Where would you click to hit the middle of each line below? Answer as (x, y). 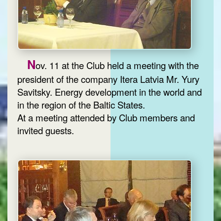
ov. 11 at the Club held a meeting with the (117, 65)
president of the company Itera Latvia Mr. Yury (108, 79)
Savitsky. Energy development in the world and (110, 92)
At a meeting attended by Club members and (106, 118)
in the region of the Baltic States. (81, 105)
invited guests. (46, 130)
